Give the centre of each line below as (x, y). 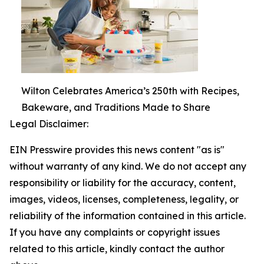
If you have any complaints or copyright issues (115, 232)
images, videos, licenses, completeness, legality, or (124, 199)
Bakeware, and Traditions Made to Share (116, 108)
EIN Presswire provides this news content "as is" (117, 150)
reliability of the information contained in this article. (128, 216)
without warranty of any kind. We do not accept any (128, 166)
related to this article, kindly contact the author (117, 249)
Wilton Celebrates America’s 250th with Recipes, (130, 91)
